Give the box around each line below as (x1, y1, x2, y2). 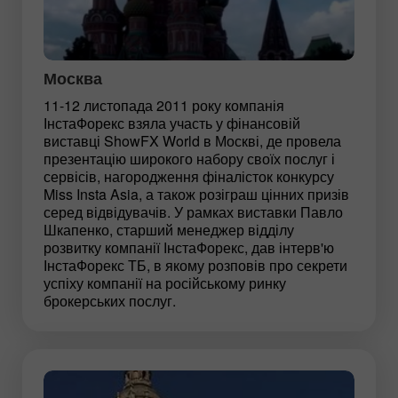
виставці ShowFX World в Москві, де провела (44, 130, 341, 151)
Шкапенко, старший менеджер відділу (44, 219, 294, 240)
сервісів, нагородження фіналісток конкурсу (44, 165, 334, 187)
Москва (44, 66, 102, 90)
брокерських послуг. (44, 290, 176, 311)
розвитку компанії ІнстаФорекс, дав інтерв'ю (44, 236, 334, 258)
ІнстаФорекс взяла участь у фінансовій (44, 112, 300, 133)
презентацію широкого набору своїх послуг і (44, 147, 335, 169)
